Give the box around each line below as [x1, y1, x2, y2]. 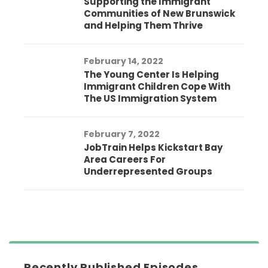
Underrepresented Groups [84, 165, 212, 178]
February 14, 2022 [84, 55, 163, 68]
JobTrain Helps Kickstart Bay [84, 141, 223, 154]
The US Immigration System [84, 92, 217, 105]
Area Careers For [84, 153, 166, 166]
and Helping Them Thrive [84, 19, 203, 32]
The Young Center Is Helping [84, 68, 219, 81]
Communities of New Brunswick [84, 7, 235, 20]
